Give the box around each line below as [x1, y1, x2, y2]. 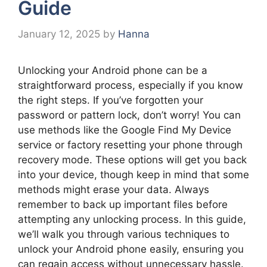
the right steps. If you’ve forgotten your [18, 94, 203, 106]
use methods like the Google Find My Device [18, 123, 231, 136]
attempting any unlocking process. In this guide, [18, 213, 246, 225]
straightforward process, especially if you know [18, 79, 243, 91]
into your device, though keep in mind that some [18, 168, 249, 181]
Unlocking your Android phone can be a [18, 64, 207, 76]
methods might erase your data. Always [18, 183, 209, 195]
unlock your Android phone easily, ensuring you [18, 243, 244, 255]
